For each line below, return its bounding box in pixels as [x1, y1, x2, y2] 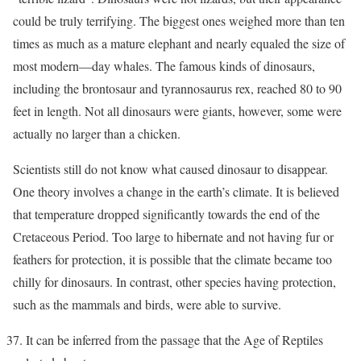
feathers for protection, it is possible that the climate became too [13, 250, 332, 268]
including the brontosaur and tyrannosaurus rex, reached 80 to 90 [13, 79, 342, 97]
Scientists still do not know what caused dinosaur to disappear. [13, 160, 328, 177]
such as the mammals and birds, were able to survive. [13, 295, 281, 313]
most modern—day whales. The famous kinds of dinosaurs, [13, 56, 315, 74]
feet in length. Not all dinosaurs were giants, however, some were [13, 102, 342, 119]
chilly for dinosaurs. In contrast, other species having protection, [13, 272, 336, 290]
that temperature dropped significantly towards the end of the [13, 205, 320, 222]
